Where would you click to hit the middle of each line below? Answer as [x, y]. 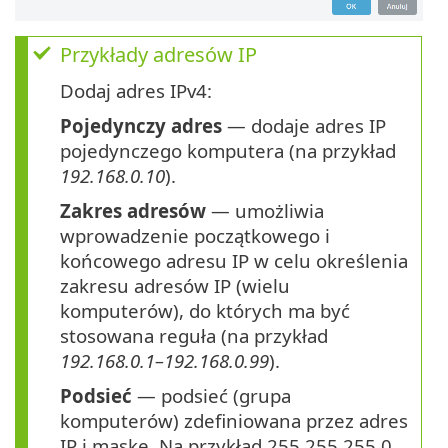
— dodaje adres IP [304, 126]
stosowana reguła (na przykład [194, 336]
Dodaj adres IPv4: [136, 91]
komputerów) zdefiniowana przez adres [234, 421]
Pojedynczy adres [141, 126]
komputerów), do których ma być [205, 311]
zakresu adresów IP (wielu [175, 286]
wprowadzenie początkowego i [195, 236]
